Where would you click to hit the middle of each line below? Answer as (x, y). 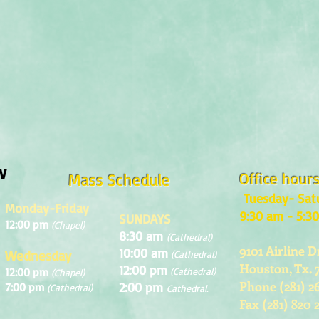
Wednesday (38, 256)
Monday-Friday (47, 208)
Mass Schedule (119, 180)
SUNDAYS (145, 219)
